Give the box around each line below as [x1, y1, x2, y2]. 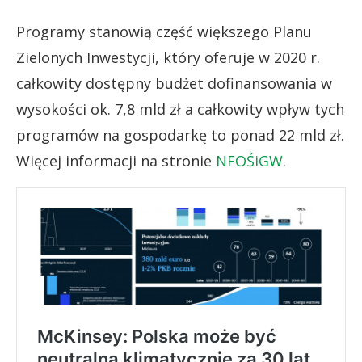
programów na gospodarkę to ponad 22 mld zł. [16, 124, 344, 145]
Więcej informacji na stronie [16, 150, 216, 170]
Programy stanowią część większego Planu [16, 21, 312, 41]
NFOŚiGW [216, 150, 283, 170]
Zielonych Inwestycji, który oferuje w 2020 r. [16, 47, 320, 67]
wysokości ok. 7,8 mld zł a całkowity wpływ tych [16, 99, 344, 119]
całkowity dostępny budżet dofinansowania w [16, 73, 332, 93]
